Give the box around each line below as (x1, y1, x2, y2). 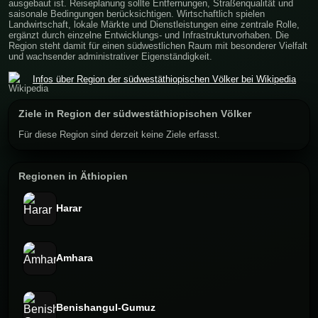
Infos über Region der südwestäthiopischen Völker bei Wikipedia (33, 74, 296, 85)
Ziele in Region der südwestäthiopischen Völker (18, 108, 251, 119)
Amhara (56, 253, 93, 264)
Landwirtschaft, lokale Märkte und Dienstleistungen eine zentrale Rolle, (9, 18, 300, 30)
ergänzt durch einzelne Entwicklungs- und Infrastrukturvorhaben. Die (9, 29, 289, 40)
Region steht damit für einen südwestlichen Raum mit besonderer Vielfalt (9, 40, 307, 51)
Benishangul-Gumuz (56, 302, 155, 314)
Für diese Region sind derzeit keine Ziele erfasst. (18, 128, 220, 140)
